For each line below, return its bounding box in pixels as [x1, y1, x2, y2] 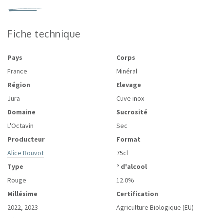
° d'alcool [116, 162, 147, 171]
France [7, 67, 27, 76]
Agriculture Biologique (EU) [116, 203, 194, 212]
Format [116, 135, 141, 144]
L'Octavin [7, 121, 34, 130]
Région [7, 80, 30, 90]
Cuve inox [116, 94, 144, 103]
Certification [116, 189, 158, 199]
